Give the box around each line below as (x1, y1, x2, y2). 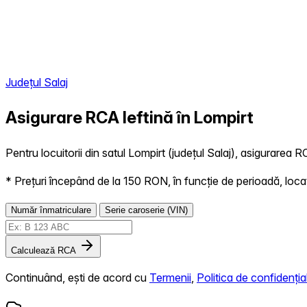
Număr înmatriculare (11, 204, 91, 215)
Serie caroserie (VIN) (105, 204, 188, 215)
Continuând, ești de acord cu (5, 270, 149, 284)
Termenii (149, 270, 191, 284)
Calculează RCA (11, 245, 76, 256)
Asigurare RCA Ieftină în (5, 107, 194, 127)
